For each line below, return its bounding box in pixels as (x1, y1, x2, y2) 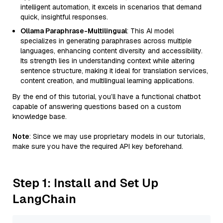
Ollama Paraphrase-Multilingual (20, 26, 127, 35)
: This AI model (127, 26, 174, 35)
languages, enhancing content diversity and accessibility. (20, 46, 203, 55)
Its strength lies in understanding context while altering (20, 56, 195, 65)
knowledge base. (12, 112, 67, 121)
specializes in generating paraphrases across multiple (20, 36, 192, 45)
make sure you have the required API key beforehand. (12, 142, 183, 151)
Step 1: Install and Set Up (12, 175, 158, 191)
